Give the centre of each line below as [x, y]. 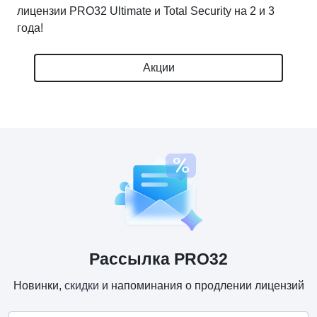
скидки [81, 285]
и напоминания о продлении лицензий [201, 285]
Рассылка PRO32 [158, 259]
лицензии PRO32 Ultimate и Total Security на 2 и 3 [146, 11]
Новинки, [39, 285]
